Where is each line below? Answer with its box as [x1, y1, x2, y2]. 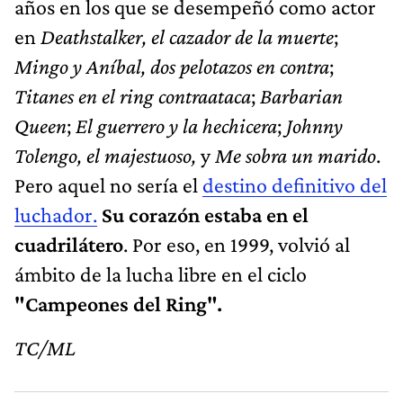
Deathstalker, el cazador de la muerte [40, 24, 334, 49]
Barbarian [260, 84, 343, 109]
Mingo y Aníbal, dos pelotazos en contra [14, 54, 329, 79]
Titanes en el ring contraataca [14, 84, 251, 109]
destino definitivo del [202, 173, 387, 198]
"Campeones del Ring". [14, 291, 222, 317]
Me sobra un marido [215, 143, 376, 168]
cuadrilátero [14, 232, 123, 257]
